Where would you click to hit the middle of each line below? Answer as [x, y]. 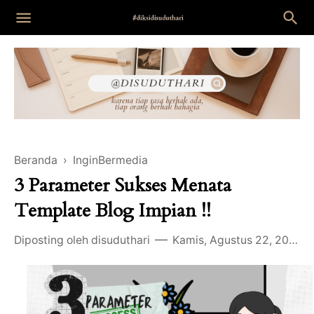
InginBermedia [110, 160]
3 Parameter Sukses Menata [123, 185]
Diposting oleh [53, 240]
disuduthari [121, 240]
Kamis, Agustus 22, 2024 [231, 240]
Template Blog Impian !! [112, 210]
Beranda [36, 160]
